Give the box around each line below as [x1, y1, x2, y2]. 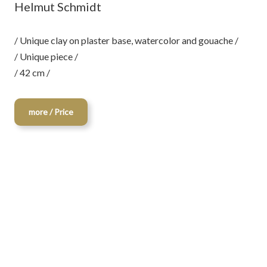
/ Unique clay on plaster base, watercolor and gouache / [14, 35, 238, 46]
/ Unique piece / [14, 51, 78, 62]
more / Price [29, 107, 73, 117]
